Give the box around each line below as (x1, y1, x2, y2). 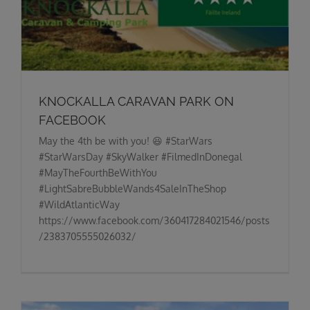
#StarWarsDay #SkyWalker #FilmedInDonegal (39, 150, 242, 163)
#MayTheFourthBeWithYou (39, 166, 157, 179)
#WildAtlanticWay (39, 198, 120, 210)
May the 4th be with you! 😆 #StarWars (39, 134, 212, 147)
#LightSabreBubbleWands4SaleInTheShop (39, 182, 226, 194)
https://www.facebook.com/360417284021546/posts (39, 214, 270, 226)
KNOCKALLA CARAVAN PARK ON (39, 93, 234, 109)
